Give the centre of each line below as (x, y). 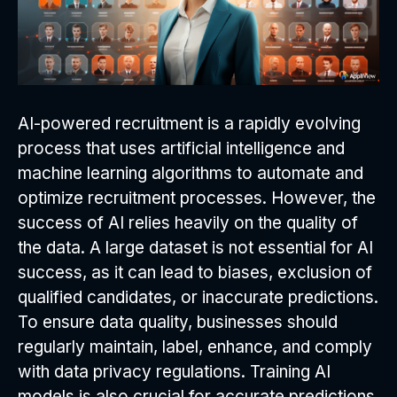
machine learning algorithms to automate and (191, 173)
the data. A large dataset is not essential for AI (195, 247)
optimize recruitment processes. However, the (197, 198)
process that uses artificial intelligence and (181, 148)
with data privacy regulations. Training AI (174, 371)
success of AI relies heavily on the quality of (188, 222)
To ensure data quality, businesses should (178, 322)
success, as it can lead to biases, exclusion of (195, 272)
